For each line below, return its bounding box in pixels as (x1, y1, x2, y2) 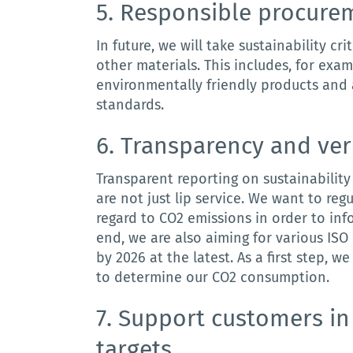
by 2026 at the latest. (96, 249, 238, 266)
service (195, 190, 242, 207)
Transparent (96, 170, 174, 188)
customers (211, 304, 324, 333)
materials (136, 57, 198, 74)
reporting (177, 170, 239, 188)
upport (131, 304, 206, 333)
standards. (96, 96, 165, 113)
